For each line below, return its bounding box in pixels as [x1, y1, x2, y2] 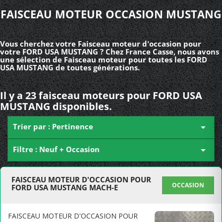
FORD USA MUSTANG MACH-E [11, 182, 118, 192]
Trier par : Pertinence [13, 121, 93, 131]
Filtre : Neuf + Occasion [13, 144, 100, 154]
